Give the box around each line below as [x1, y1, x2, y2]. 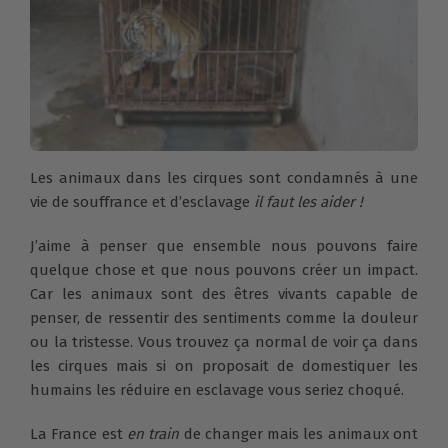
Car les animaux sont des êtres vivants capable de [30, 284, 418, 303]
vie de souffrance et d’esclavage [30, 192, 254, 211]
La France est [30, 424, 127, 443]
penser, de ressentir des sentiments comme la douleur [30, 308, 418, 327]
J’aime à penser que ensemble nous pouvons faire [30, 236, 418, 255]
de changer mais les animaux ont [183, 424, 419, 443]
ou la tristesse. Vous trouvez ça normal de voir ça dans [30, 332, 418, 351]
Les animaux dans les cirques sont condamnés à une [30, 168, 418, 187]
